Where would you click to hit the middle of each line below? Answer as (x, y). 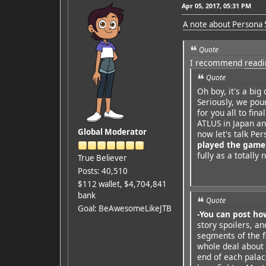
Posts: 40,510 (102, 171)
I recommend (217, 63)
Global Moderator (112, 132)
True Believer (102, 158)
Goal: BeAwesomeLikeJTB (124, 208)
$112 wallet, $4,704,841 (122, 184)
